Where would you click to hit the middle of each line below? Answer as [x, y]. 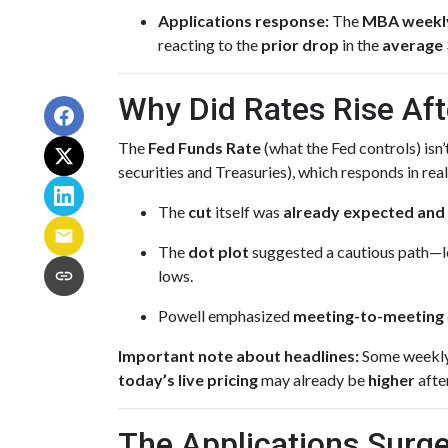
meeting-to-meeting [368, 315]
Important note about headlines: [238, 355]
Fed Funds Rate [204, 147]
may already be [313, 379]
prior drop [300, 44]
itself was [247, 211]
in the [360, 44]
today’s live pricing [188, 379]
